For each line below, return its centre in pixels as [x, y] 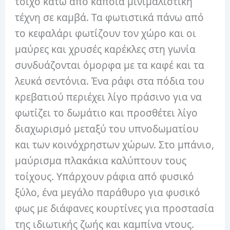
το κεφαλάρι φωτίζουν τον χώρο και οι [106, 33]
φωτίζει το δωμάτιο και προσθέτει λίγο [107, 113]
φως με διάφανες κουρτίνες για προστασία [115, 208]
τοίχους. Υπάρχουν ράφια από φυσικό [105, 176]
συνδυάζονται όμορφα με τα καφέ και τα [110, 65]
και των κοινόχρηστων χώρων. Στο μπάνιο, [115, 145]
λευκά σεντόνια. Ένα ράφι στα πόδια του [110, 81]
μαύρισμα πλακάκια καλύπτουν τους [101, 160]
